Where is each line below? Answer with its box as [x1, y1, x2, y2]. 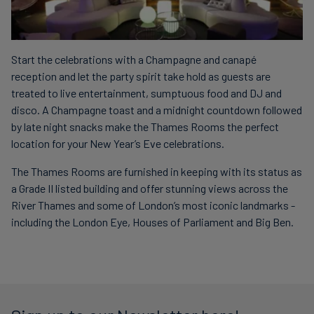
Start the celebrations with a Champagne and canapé [11, 53, 257, 67]
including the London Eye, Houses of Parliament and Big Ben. [11, 215, 294, 229]
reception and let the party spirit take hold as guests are [11, 69, 271, 83]
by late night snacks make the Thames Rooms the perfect [11, 120, 279, 134]
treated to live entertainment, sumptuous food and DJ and [11, 86, 282, 100]
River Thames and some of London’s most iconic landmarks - [11, 198, 295, 212]
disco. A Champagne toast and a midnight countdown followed [11, 103, 302, 117]
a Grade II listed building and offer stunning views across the [11, 182, 288, 196]
